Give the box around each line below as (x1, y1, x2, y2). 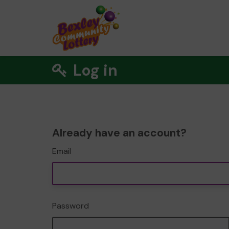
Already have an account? (52, 126, 187, 140)
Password (52, 200, 89, 211)
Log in (70, 60, 118, 80)
